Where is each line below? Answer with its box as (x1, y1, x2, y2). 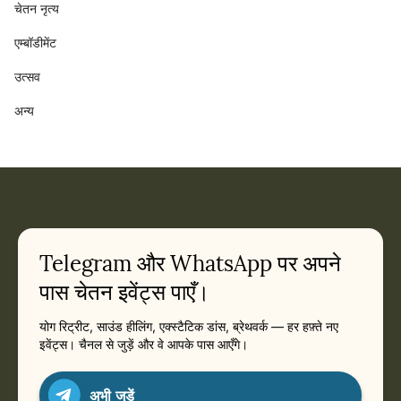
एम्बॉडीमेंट (14, 35, 56, 50)
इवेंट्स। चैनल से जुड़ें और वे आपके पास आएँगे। (39, 337, 248, 352)
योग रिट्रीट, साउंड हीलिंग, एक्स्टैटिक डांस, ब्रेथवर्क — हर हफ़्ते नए (39, 319, 338, 334)
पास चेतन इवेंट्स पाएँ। (39, 278, 209, 306)
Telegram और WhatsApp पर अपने (39, 250, 341, 277)
